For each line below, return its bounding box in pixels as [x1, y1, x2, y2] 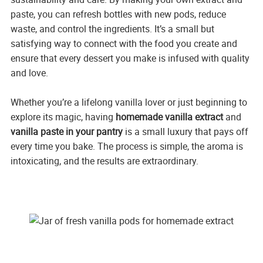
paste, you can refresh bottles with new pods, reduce [10, 7, 226, 21]
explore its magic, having [10, 110, 116, 123]
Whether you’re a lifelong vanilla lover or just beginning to [10, 95, 247, 109]
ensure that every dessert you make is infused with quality [10, 51, 249, 65]
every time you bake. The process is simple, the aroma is [10, 139, 243, 153]
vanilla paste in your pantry [10, 124, 123, 138]
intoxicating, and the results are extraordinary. [10, 154, 198, 167]
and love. [10, 66, 48, 79]
